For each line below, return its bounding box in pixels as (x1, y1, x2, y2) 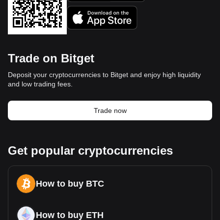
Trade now (93, 106, 127, 114)
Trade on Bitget (8, 52, 94, 65)
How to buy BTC (36, 179, 104, 189)
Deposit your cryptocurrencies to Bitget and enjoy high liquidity (8, 71, 201, 79)
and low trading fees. (8, 80, 73, 88)
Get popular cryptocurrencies (8, 144, 173, 157)
